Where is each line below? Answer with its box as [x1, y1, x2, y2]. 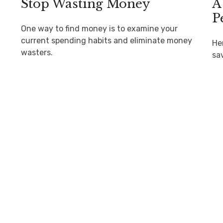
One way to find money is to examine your [21, 23, 178, 33]
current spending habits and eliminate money [21, 35, 193, 45]
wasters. [21, 47, 53, 57]
